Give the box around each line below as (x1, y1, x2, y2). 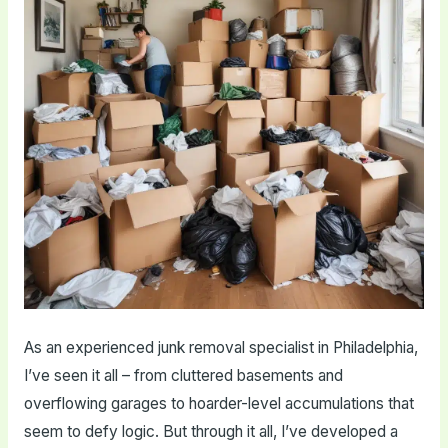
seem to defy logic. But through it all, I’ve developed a (23, 422, 398, 442)
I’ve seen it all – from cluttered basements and (23, 366, 343, 386)
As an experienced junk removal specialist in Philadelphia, (23, 338, 418, 358)
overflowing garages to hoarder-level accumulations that (23, 394, 414, 414)
